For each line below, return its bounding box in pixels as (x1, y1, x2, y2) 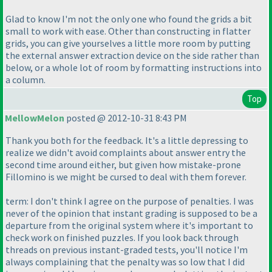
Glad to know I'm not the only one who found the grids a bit (5, 13, 252, 25)
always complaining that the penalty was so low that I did (5, 256, 245, 268)
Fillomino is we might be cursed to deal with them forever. (5, 171, 246, 183)
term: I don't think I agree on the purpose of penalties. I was (5, 195, 254, 208)
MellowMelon (5, 112, 64, 124)
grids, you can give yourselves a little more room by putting (5, 37, 251, 50)
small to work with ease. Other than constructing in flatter (5, 25, 251, 38)
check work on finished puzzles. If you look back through (5, 231, 239, 244)
